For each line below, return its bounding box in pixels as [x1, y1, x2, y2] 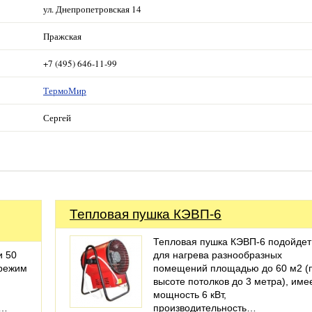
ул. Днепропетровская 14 [43, 3, 141, 15]
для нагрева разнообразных [153, 249, 282, 260]
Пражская [43, 30, 81, 42]
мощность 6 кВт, [153, 289, 226, 300]
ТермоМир [43, 84, 86, 97]
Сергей [43, 111, 71, 124]
